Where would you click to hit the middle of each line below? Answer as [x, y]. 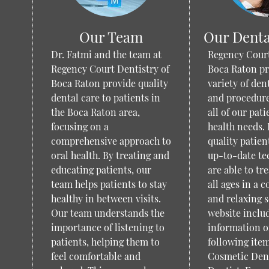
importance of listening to [107, 227]
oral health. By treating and [110, 155]
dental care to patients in [105, 98]
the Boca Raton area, [95, 112]
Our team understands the [107, 213]
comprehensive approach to [111, 141]
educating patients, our [101, 170]
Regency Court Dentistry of [110, 69]
